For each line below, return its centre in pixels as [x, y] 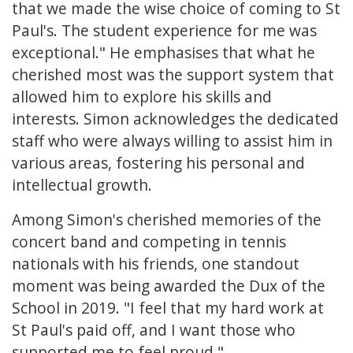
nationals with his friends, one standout [156, 264]
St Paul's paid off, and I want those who [154, 330]
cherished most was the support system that [173, 75]
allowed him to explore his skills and [142, 97]
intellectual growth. [82, 185]
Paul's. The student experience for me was [164, 31]
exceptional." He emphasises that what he [163, 53]
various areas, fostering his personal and [158, 163]
